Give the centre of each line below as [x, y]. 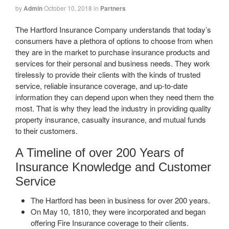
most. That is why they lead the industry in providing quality [113, 108]
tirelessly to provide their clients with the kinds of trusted [108, 74]
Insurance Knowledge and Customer [113, 167]
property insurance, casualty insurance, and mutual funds [111, 119]
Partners [113, 8]
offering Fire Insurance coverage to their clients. [110, 222]
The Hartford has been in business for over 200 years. [120, 200]
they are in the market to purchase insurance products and [112, 52]
